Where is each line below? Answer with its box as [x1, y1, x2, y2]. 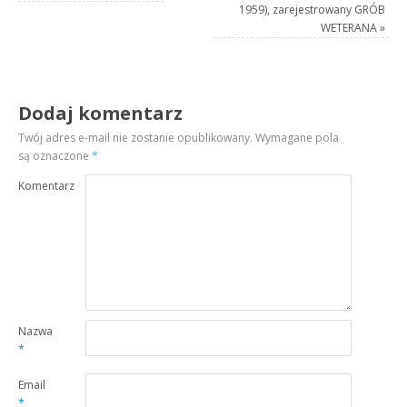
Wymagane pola [253, 129, 340, 145]
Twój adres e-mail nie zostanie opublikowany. [18, 129, 253, 145]
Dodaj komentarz [18, 100, 184, 125]
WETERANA [320, 19, 380, 35]
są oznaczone [18, 147, 93, 164]
